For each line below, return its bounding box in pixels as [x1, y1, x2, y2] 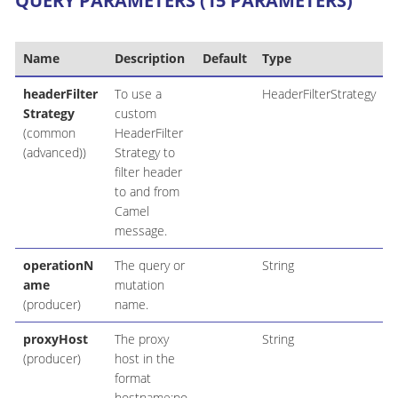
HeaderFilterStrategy [261, 84, 376, 102]
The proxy [114, 330, 169, 347]
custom [114, 104, 156, 122]
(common [22, 123, 76, 141]
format [114, 369, 151, 386]
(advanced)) [22, 143, 86, 161]
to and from [114, 182, 179, 200]
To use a [114, 84, 162, 102]
